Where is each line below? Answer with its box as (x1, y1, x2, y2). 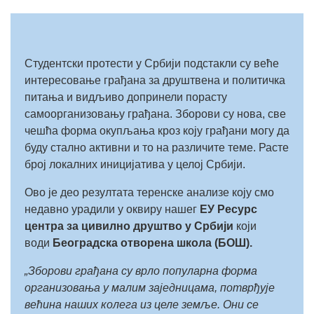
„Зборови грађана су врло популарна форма (25, 265, 257, 277)
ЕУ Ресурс (200, 203, 257, 215)
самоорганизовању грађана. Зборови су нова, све (25, 108, 286, 120)
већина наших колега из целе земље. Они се (25, 299, 259, 310)
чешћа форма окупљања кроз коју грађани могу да (25, 125, 289, 137)
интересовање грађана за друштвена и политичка (25, 74, 285, 86)
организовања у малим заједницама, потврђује (25, 282, 275, 294)
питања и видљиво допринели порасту (25, 91, 227, 103)
